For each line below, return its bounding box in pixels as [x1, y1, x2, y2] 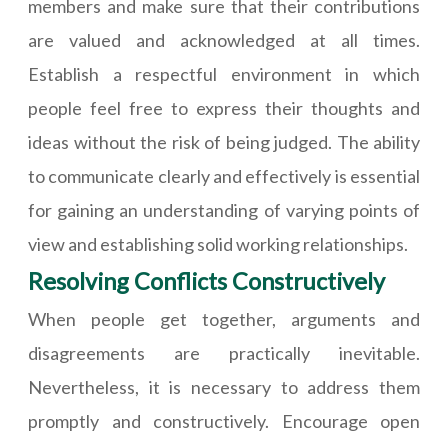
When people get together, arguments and [28, 308, 420, 331]
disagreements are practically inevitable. [28, 342, 420, 365]
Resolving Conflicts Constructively [28, 267, 385, 296]
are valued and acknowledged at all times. [28, 29, 420, 52]
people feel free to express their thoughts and [28, 97, 420, 120]
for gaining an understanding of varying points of [28, 199, 420, 222]
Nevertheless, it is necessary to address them [28, 376, 420, 399]
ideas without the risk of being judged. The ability [28, 131, 420, 154]
